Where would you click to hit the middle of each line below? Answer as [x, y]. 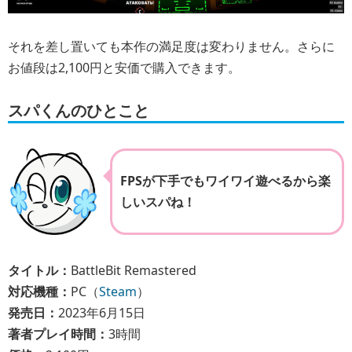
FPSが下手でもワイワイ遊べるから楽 [225, 181]
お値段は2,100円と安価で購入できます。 [124, 67]
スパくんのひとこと [79, 111]
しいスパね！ [158, 202]
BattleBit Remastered [134, 271]
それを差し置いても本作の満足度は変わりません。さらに [171, 46]
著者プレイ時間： [58, 334]
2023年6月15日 [102, 313]
